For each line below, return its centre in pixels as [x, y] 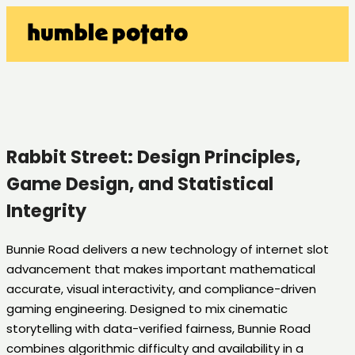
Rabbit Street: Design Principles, [153, 157]
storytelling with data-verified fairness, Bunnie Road [158, 329]
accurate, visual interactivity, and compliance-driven [161, 289]
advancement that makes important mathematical [161, 269]
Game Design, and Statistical [140, 184]
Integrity [46, 211]
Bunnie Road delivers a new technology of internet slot [168, 250]
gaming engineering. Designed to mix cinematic [147, 309]
